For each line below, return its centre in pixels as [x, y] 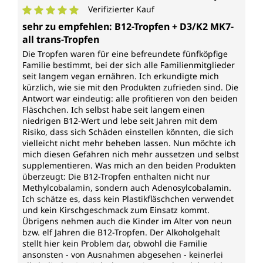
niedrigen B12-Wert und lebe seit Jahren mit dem [120, 121]
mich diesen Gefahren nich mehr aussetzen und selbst [131, 154]
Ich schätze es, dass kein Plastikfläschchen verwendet [128, 199]
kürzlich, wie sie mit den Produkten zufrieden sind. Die [130, 87]
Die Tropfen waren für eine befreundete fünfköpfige [125, 54]
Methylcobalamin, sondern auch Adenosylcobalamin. [127, 188]
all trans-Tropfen [61, 40]
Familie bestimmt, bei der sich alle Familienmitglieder [129, 65]
